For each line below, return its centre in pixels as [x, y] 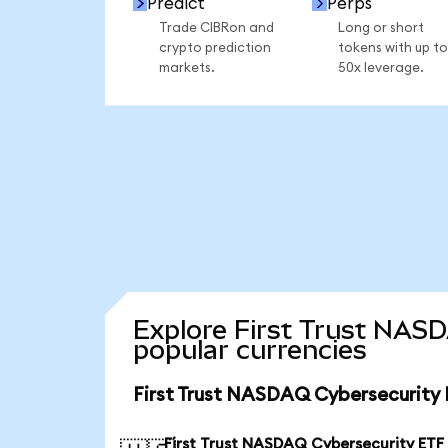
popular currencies [249, 350]
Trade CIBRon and [216, 27]
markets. [186, 67]
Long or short [380, 27]
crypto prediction [214, 47]
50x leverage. [380, 67]
